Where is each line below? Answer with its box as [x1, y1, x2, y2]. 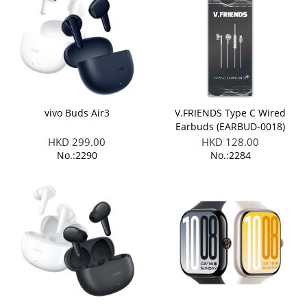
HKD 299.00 [48, 135, 106, 149]
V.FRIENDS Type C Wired [175, 106, 286, 119]
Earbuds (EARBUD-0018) [175, 120, 285, 133]
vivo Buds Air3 [44, 106, 110, 119]
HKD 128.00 [201, 135, 259, 149]
